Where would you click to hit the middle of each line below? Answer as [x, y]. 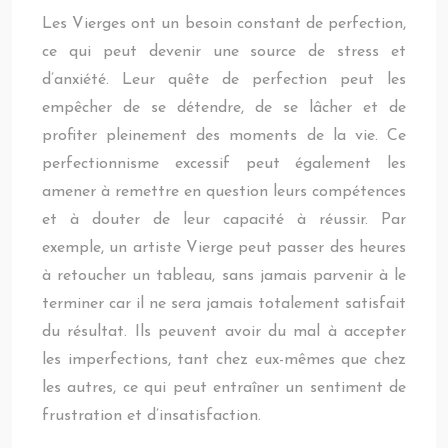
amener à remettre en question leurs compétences [224, 192]
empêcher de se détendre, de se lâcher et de [224, 108]
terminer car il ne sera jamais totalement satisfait [224, 304]
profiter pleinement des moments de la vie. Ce [224, 136]
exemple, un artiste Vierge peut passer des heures [224, 248]
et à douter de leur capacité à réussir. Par [224, 220]
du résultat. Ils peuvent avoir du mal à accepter [224, 332]
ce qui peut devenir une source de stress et [224, 52]
